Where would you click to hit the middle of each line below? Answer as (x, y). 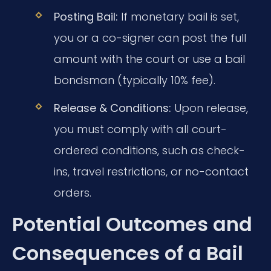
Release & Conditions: (112, 108)
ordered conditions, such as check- (149, 150)
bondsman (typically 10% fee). (134, 80)
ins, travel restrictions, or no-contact (151, 171)
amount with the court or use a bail (149, 59)
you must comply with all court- (140, 129)
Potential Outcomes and (132, 224)
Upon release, (209, 108)
